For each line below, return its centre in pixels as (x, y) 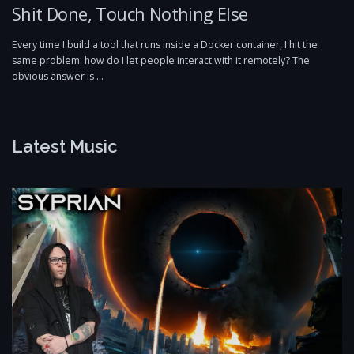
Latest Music (65, 147)
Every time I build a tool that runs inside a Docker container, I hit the (165, 45)
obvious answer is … (58, 77)
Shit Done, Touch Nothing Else (130, 13)
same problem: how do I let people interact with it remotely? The (161, 61)
